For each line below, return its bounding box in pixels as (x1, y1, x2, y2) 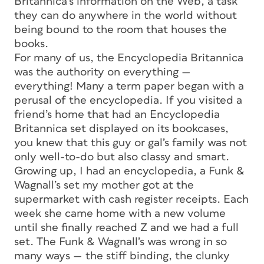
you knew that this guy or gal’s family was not (14, 137, 247, 149)
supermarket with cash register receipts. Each (14, 194, 249, 206)
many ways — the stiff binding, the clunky (14, 250, 230, 262)
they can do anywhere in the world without (14, 10, 237, 22)
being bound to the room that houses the (14, 24, 227, 36)
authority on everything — (54, 67, 191, 78)
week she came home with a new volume (14, 208, 226, 220)
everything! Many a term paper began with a (14, 81, 244, 93)
